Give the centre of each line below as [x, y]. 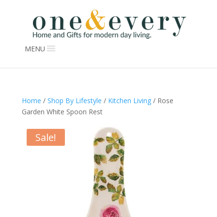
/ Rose [162, 101]
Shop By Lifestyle [74, 101]
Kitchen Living [129, 101]
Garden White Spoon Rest [62, 112]
